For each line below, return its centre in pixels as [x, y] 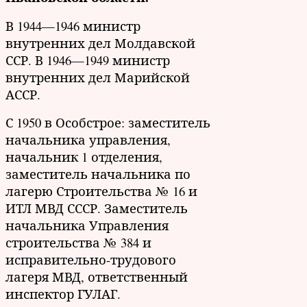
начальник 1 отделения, [84, 156]
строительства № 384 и [78, 242]
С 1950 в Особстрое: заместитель [108, 122]
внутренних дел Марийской [98, 77]
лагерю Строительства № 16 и [101, 191]
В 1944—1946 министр [73, 25]
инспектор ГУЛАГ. [63, 293]
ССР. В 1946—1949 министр [88, 60]
